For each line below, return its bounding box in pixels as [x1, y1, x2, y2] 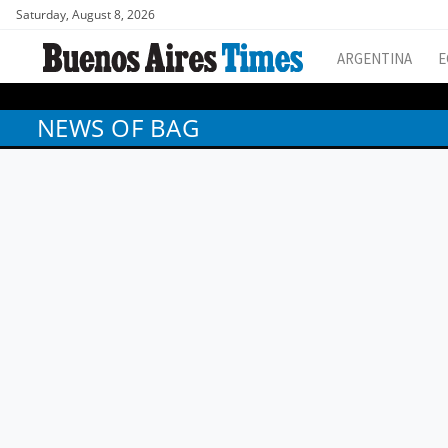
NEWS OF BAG [37, 111, 200, 145]
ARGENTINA [337, 49, 412, 69]
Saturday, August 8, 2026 [16, 6, 155, 23]
